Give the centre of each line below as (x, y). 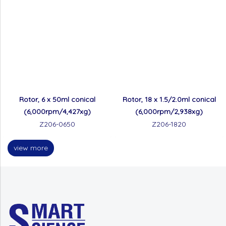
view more (31, 148)
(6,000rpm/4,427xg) (57, 111)
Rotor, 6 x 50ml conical (57, 99)
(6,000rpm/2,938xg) (169, 111)
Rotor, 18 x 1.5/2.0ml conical (169, 99)
